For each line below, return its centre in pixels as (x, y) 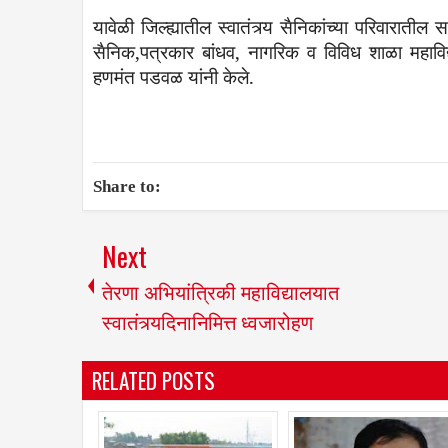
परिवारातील (391, 26)
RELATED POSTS (153, 380)
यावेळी (113, 26)
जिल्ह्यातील (176, 26)
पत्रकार (167, 51)
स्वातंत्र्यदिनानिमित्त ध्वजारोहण (207, 320)
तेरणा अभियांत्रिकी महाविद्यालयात (220, 290)
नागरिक (273, 51)
